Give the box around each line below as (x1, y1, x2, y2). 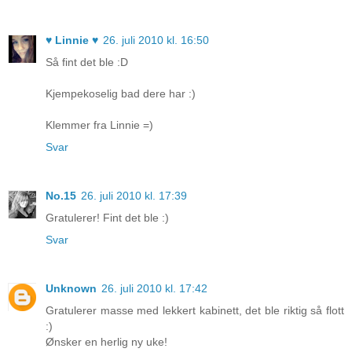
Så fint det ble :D (46, 56, 128, 69)
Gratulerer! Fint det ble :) (46, 211, 169, 225)
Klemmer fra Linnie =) (46, 119, 153, 132)
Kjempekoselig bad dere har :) (46, 87, 196, 101)
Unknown (46, 282, 97, 295)
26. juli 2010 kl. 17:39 (81, 189, 187, 203)
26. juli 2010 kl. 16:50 (103, 34, 209, 47)
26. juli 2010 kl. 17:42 (101, 282, 207, 295)
